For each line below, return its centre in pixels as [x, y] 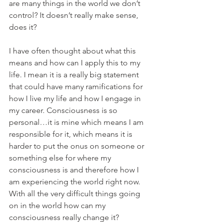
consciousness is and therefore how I [75, 170]
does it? [23, 27]
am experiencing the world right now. [76, 182]
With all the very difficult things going [76, 194]
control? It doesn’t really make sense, [75, 15]
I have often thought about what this [73, 51]
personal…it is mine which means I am [77, 122]
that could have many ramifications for [77, 86]
